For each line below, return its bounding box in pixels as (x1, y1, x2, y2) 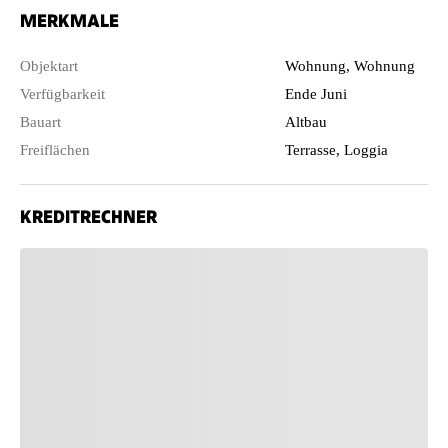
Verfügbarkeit (20, 85, 105, 102)
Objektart (20, 57, 78, 74)
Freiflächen (20, 141, 90, 158)
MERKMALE (20, 9, 119, 31)
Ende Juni (285, 85, 348, 102)
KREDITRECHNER (20, 205, 157, 227)
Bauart (20, 113, 61, 130)
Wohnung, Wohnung (285, 57, 416, 74)
